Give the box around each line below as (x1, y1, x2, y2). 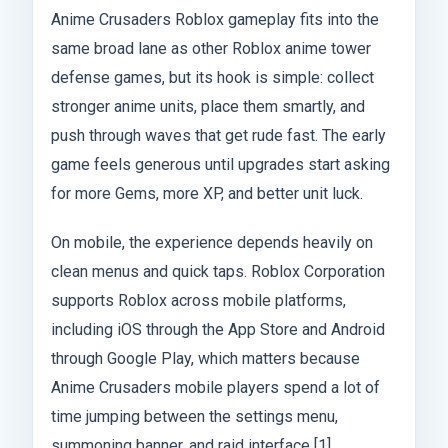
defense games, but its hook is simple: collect (51, 67, 374, 87)
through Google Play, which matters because (51, 348, 360, 368)
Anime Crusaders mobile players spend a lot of (51, 377, 380, 397)
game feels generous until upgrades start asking (51, 154, 390, 174)
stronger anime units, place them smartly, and (51, 96, 365, 116)
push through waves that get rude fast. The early (51, 125, 386, 145)
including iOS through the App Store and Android (51, 319, 385, 339)
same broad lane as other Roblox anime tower (51, 38, 371, 58)
